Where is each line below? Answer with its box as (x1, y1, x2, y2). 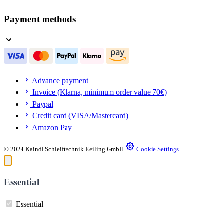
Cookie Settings (136, 145, 179, 153)
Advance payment (30, 76, 88, 85)
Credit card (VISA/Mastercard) (30, 111, 128, 120)
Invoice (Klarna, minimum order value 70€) (30, 88, 167, 97)
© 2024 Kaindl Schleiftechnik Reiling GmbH (4, 145, 124, 153)
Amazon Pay (30, 123, 72, 132)
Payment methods (4, 13, 76, 24)
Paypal (30, 100, 53, 109)
